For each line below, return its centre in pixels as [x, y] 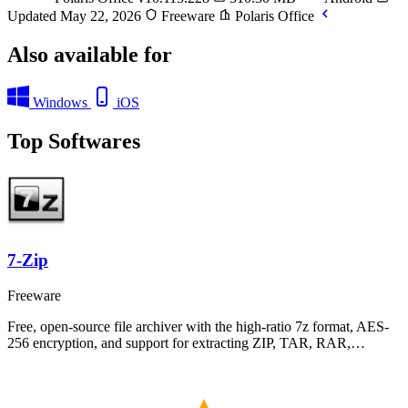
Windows [60, 102]
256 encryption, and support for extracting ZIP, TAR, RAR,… [186, 342]
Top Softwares [74, 141]
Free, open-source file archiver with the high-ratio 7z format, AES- [198, 326]
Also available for [90, 54]
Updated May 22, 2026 [76, 15]
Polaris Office [275, 15]
